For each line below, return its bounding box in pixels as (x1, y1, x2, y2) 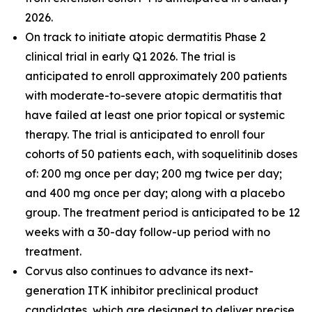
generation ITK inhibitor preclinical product (25, 283, 258, 297)
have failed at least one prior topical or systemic (25, 108, 285, 122)
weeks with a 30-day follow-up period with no (25, 225, 270, 239)
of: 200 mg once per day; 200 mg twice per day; (25, 166, 282, 180)
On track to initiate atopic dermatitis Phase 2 (25, 30, 266, 44)
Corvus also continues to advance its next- (25, 264, 253, 278)
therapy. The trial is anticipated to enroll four (25, 127, 265, 141)
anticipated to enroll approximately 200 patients (25, 69, 287, 83)
